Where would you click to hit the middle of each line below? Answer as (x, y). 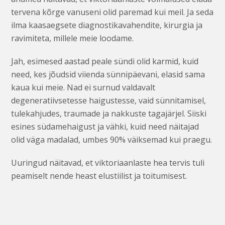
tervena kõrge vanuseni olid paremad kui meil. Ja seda (113, 12)
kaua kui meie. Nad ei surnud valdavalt (83, 87)
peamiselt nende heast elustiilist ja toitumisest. (99, 176)
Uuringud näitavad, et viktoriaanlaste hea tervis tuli (108, 162)
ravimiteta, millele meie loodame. (73, 38)
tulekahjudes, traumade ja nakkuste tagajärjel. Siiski (109, 113)
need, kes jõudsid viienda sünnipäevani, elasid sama (108, 74)
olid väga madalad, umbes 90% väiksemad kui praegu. (112, 139)
